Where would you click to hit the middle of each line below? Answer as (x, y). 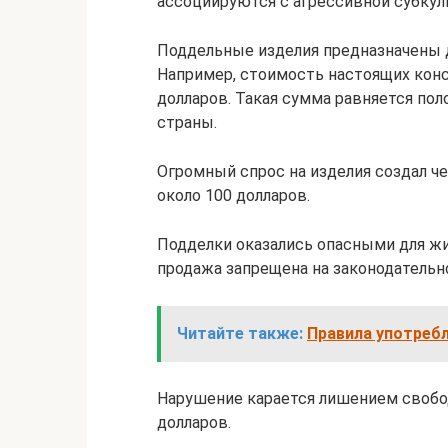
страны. (187, 123)
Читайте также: (240, 334)
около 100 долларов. (233, 196)
